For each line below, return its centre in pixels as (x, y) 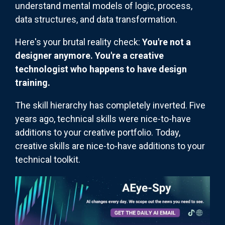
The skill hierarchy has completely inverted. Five (110, 105)
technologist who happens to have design (101, 69)
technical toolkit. (48, 160)
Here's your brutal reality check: (79, 42)
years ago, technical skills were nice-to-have (103, 119)
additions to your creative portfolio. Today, (98, 133)
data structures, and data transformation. (96, 20)
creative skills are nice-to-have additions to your (110, 146)
